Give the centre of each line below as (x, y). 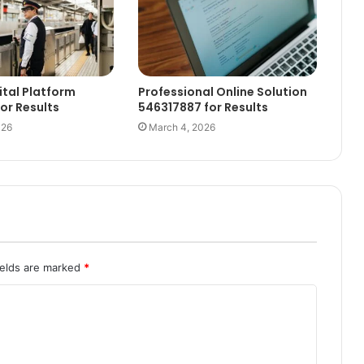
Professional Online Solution (222, 91)
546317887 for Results (203, 107)
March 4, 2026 (182, 127)
